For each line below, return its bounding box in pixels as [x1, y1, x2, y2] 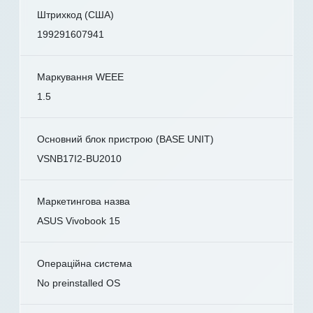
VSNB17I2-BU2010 [37, 152, 122, 164]
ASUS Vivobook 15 [37, 214, 120, 226]
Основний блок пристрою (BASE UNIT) [37, 133, 214, 145]
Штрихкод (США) [37, 8, 114, 20]
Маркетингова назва [37, 195, 130, 207]
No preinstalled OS [37, 277, 120, 289]
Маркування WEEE [37, 71, 124, 82]
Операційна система [37, 257, 132, 269]
